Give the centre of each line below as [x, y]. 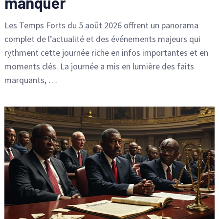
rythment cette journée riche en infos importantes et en [106, 52]
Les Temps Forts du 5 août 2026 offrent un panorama [101, 25]
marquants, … [31, 80]
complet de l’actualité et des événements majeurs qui [102, 39]
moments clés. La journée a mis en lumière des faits [99, 66]
